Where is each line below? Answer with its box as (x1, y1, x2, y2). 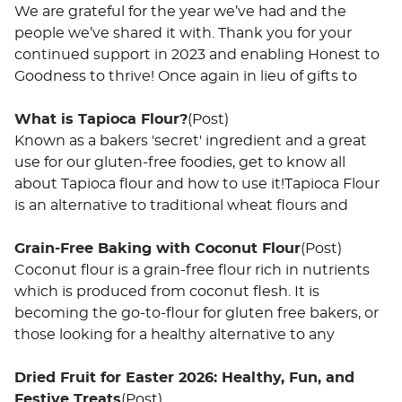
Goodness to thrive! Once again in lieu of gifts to (14, 68, 357, 83)
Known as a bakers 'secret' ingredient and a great (14, 133, 367, 148)
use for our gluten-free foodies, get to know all (14, 154, 345, 170)
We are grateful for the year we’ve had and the (14, 4, 346, 19)
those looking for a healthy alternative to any (14, 327, 335, 342)
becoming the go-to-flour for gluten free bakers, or (14, 305, 379, 320)
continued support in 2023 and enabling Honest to (14, 47, 380, 62)
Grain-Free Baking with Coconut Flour (14, 240, 301, 256)
